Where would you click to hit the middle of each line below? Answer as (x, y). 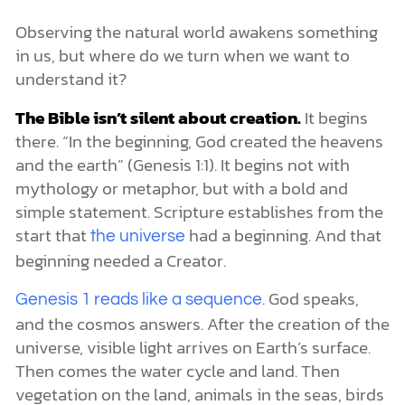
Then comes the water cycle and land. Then (177, 371)
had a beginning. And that (283, 235)
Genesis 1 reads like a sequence (138, 300)
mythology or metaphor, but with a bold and (181, 188)
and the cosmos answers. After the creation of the (202, 324)
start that (52, 235)
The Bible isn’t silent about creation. (158, 117)
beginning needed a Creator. (120, 260)
